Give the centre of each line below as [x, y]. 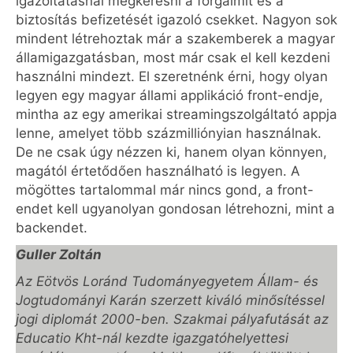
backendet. [52, 228]
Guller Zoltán [59, 255]
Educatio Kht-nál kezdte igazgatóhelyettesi [152, 338]
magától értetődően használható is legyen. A [158, 171]
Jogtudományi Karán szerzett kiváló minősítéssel [170, 300]
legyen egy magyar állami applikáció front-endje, [169, 95]
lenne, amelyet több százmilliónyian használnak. [169, 133]
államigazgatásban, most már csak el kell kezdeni [173, 58]
